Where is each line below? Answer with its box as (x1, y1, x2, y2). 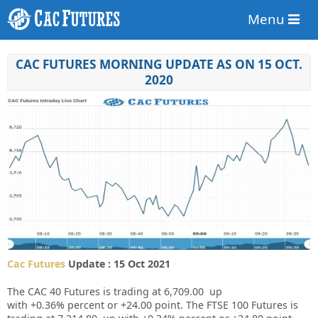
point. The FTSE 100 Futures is (155, 297, 298, 312)
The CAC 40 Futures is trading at (7, 284, 161, 298)
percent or (67, 297, 118, 312)
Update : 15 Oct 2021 (65, 256, 170, 270)
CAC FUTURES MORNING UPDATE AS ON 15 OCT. (16, 56, 302, 73)
